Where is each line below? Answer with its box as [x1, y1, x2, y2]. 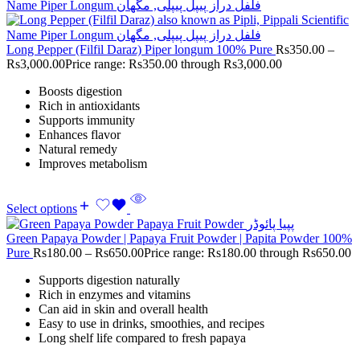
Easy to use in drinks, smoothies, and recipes [39, 317, 264, 331]
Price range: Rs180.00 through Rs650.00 [144, 246, 351, 260]
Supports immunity [39, 113, 135, 128]
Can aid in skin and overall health [39, 302, 208, 317]
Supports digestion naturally [39, 273, 180, 288]
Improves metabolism [39, 157, 147, 171]
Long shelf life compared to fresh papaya [39, 331, 246, 346]
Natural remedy [39, 142, 117, 157]
